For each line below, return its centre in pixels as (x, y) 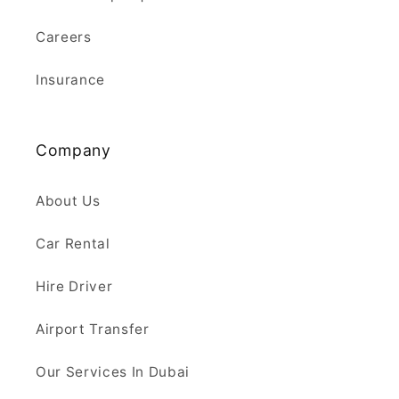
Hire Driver (74, 287)
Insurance (70, 80)
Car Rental (73, 244)
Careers (64, 37)
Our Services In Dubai (113, 372)
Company (73, 151)
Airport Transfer (93, 330)
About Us (68, 201)
